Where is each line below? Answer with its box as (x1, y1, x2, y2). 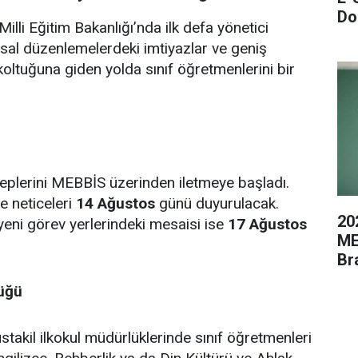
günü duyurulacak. (155, 193, 279, 213)
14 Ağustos (76, 193, 155, 213)
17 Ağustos (228, 214, 307, 233)
